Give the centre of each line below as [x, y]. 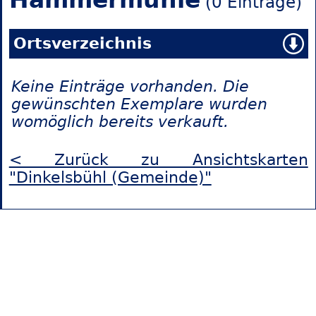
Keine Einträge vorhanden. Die [130, 87]
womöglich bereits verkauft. [120, 122]
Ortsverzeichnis [82, 44]
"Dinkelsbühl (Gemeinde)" [110, 178]
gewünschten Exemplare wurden [139, 104]
